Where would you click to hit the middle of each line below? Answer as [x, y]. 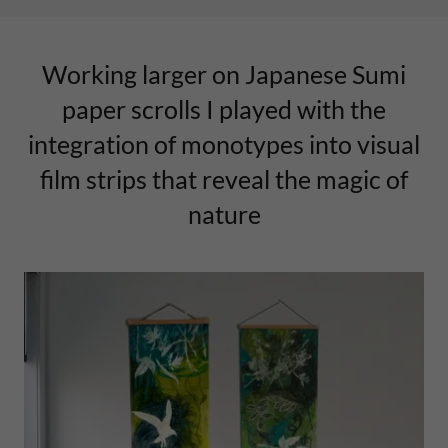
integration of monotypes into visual [224, 144]
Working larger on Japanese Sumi [224, 74]
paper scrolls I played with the [224, 109]
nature [224, 214]
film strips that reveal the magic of [224, 179]
